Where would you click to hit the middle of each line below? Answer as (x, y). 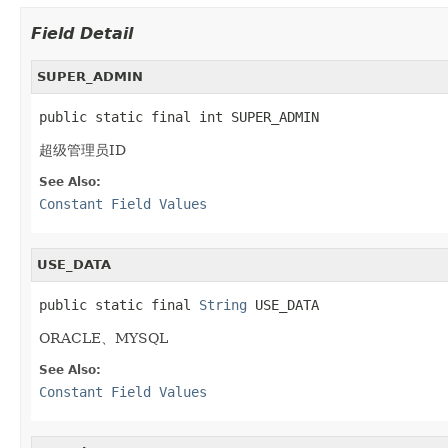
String (223, 304)
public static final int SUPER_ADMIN (179, 116)
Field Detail (82, 33)
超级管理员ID (82, 149)
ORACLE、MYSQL (103, 337)
